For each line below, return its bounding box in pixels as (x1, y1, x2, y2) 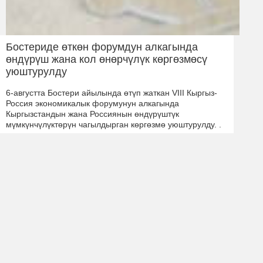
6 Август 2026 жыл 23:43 (6, 140, 76, 147)
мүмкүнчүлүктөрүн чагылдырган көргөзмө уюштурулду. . (6, 119, 221, 129)
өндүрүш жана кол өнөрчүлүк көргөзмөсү (6, 53, 207, 65)
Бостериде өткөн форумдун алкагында (6, 41, 198, 53)
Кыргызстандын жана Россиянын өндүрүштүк (6, 109, 179, 119)
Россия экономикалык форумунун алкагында (6, 98, 179, 108)
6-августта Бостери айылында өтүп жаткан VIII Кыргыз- (6, 87, 217, 97)
